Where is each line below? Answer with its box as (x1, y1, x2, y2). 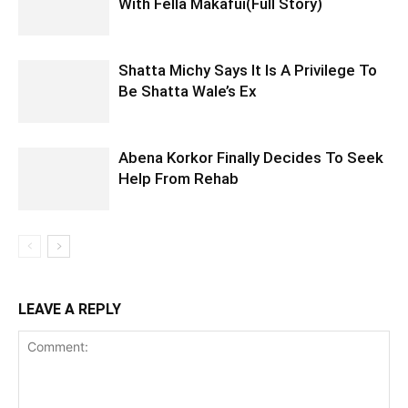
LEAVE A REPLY (18, 301, 121, 318)
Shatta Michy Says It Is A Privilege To (118, 61, 377, 79)
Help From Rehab (118, 169, 239, 188)
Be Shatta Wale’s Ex (118, 82, 257, 100)
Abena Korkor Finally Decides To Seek (118, 148, 383, 167)
